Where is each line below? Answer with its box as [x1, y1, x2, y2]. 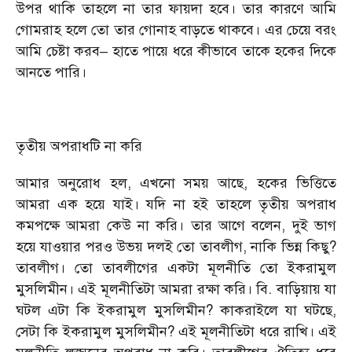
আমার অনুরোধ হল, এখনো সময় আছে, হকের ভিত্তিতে [16, 174, 336, 192]
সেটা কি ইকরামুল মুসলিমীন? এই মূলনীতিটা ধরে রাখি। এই [16, 323, 336, 340]
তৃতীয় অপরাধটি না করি [16, 137, 142, 155]
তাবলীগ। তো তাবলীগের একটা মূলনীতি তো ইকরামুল [16, 259, 336, 277]
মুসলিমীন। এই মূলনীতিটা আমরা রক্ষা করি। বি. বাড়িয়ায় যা [16, 280, 336, 298]
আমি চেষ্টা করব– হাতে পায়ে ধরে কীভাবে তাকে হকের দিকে [16, 42, 336, 60]
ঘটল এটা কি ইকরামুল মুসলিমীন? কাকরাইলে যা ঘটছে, [16, 302, 336, 319]
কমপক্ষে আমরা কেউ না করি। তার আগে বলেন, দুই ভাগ [16, 217, 336, 234]
